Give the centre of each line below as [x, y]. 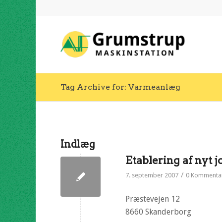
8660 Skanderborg [158, 212]
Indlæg [78, 144]
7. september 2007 [152, 175]
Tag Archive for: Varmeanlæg [120, 87]
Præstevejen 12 [153, 199]
